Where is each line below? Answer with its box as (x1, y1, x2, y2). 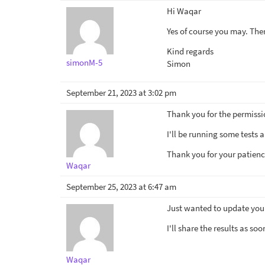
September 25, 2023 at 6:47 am (66, 181, 176, 192)
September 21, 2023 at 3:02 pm (66, 87, 176, 98)
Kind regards (167, 46, 214, 57)
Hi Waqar (167, 5, 201, 17)
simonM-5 (66, 57, 102, 68)
